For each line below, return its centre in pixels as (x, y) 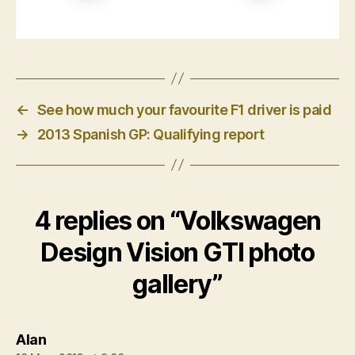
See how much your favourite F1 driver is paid (184, 109)
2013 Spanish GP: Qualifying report (151, 134)
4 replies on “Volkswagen (177, 220)
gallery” (177, 284)
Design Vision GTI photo (177, 252)
